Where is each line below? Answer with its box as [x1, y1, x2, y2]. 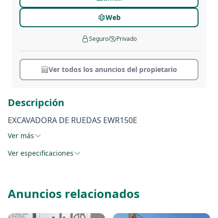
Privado [116, 35, 137, 43]
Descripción [8, 96, 64, 109]
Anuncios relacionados [8, 185, 140, 201]
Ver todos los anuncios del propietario [49, 65, 177, 74]
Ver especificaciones [8, 148, 73, 158]
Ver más [8, 131, 34, 140]
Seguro [89, 35, 109, 43]
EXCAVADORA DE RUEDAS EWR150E [8, 115, 137, 126]
